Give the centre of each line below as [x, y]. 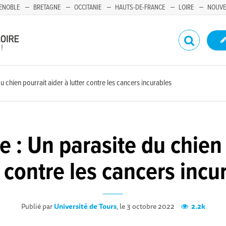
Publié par [37, 206]
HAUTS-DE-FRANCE [140, 8]
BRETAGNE [47, 8]
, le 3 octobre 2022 [146, 206]
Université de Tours [85, 206]
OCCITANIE [88, 8]
